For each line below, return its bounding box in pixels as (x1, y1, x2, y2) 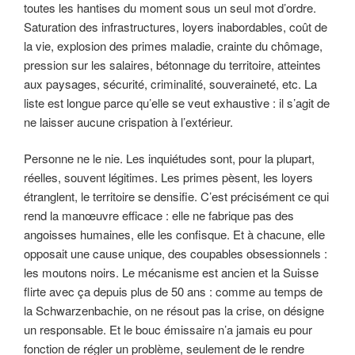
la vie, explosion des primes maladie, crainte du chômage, (24, 36, 323, 54)
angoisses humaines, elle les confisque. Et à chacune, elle (24, 226, 325, 243)
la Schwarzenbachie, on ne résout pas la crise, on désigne (24, 302, 324, 319)
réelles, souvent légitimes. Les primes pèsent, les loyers (24, 169, 313, 186)
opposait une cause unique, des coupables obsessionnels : (24, 245, 327, 262)
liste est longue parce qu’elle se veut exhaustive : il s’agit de (24, 94, 330, 111)
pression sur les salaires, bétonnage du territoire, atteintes (24, 55, 321, 73)
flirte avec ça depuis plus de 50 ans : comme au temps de (24, 283, 323, 300)
